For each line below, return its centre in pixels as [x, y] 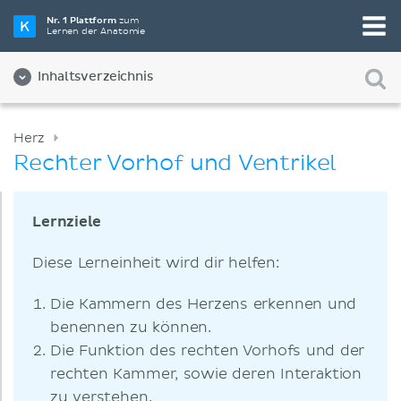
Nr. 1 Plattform [81, 21]
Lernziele [69, 222]
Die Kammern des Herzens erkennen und [204, 304]
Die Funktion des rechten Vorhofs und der [208, 351]
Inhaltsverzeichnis [95, 77]
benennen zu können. [131, 328]
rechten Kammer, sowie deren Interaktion [206, 374]
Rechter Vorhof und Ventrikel [175, 164]
